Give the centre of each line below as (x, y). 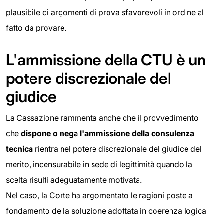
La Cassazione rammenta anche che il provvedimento (102, 118)
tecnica (19, 149)
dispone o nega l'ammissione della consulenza (108, 133)
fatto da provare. (36, 28)
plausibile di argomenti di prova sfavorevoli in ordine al (105, 12)
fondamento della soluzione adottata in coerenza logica (106, 211)
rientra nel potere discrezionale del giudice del (117, 149)
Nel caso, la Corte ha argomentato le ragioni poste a (99, 195)
